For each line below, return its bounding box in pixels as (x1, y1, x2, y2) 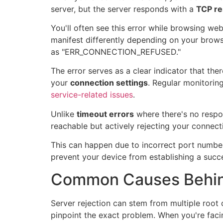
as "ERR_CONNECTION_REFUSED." (51, 46, 181, 57)
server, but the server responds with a (51, 3, 196, 14)
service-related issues (51, 90, 133, 100)
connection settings (70, 78, 148, 88)
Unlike (51, 109, 77, 119)
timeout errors (77, 109, 134, 119)
